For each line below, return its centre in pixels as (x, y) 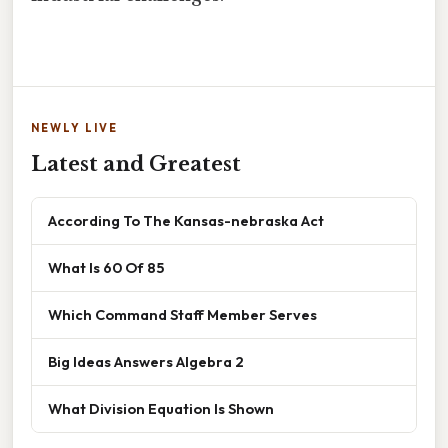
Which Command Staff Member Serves (182, 314)
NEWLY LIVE (74, 127)
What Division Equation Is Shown (161, 408)
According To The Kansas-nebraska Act (186, 220)
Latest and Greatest (136, 163)
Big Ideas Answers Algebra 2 (146, 361)
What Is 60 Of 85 (106, 267)
